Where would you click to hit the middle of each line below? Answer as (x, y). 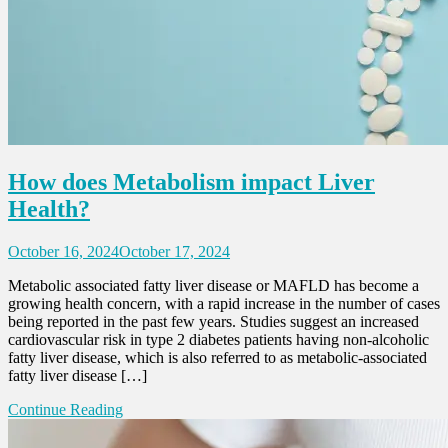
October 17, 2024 (174, 251)
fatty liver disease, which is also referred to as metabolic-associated (217, 357)
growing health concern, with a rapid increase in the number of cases (224, 303)
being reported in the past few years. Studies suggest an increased (213, 321)
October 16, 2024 (63, 251)
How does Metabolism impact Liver (191, 181)
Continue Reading (65, 409)
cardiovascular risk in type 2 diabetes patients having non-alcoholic (218, 339)
